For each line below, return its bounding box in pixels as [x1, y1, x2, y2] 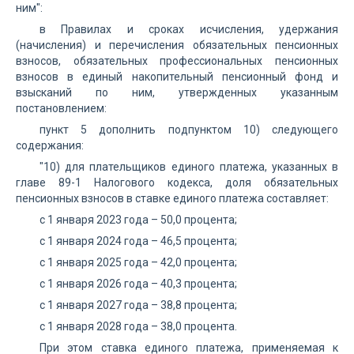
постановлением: [16, 102, 107, 115]
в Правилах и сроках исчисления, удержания [40, 23, 338, 36]
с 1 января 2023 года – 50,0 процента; [40, 213, 237, 226]
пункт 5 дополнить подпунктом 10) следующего [40, 123, 338, 136]
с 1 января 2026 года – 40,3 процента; [40, 277, 237, 290]
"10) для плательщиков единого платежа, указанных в [40, 160, 338, 173]
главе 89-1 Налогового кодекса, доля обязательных [16, 176, 338, 189]
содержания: [16, 139, 84, 152]
